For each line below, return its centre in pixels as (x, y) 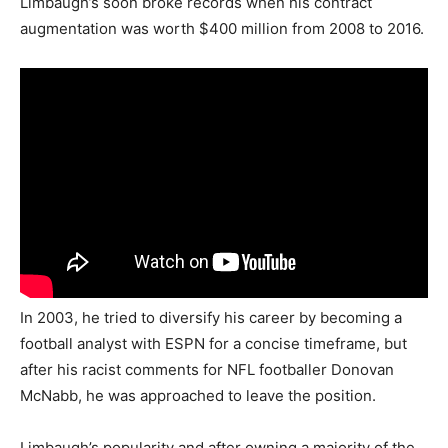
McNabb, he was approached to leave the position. (198, 396)
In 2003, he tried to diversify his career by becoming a (211, 318)
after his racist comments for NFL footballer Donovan (207, 370)
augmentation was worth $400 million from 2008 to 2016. (222, 28)
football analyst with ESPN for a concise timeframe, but (213, 344)
